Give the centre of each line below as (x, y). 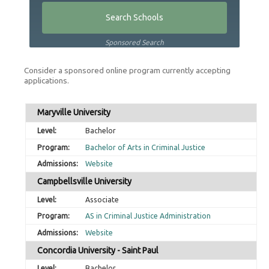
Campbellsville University (85, 181)
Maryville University (74, 113)
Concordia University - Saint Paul (98, 250)
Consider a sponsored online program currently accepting (128, 71)
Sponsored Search (134, 43)
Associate (102, 199)
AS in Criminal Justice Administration (148, 216)
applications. (47, 81)
